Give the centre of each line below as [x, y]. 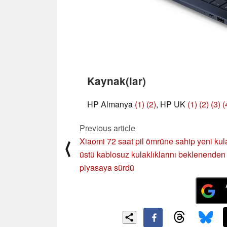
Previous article [107, 128]
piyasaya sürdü [107, 167]
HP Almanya [111, 104]
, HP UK [172, 104]
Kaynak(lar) [117, 81]
